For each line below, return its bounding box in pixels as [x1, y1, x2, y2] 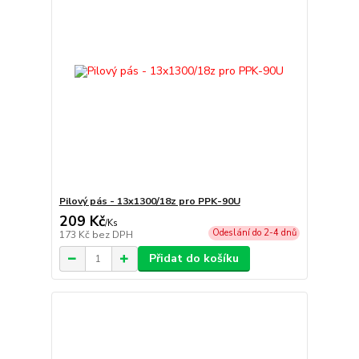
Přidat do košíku [148, 251, 239, 267]
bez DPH [91, 228, 133, 242]
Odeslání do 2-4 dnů [212, 227, 296, 240]
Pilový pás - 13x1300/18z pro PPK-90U [58, 195, 240, 208]
